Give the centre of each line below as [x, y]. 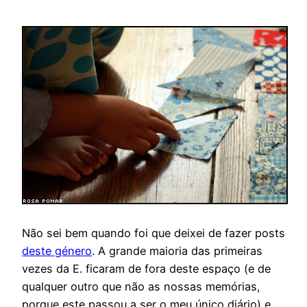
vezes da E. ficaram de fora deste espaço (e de [146, 268]
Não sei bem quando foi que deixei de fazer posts [153, 233]
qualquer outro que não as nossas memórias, [141, 286]
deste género [57, 250]
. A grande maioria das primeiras [177, 250]
